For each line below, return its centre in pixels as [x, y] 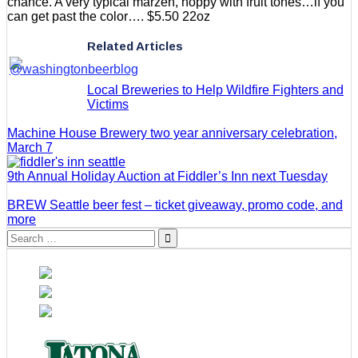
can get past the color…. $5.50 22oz [109, 16]
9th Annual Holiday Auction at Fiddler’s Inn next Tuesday [167, 177]
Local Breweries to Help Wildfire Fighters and [215, 90]
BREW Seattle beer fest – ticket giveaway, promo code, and [175, 205]
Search [27, 235]
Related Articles [135, 46]
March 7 [30, 148]
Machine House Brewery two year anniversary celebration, [172, 133]
